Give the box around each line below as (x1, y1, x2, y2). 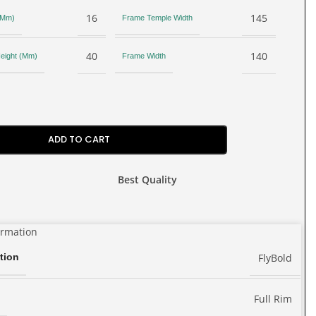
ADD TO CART (47, 133, 110, 146)
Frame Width (121, 51, 166, 60)
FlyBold (258, 250, 293, 265)
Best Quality (118, 173, 178, 186)
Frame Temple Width (121, 13, 193, 22)
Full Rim (254, 291, 293, 305)
